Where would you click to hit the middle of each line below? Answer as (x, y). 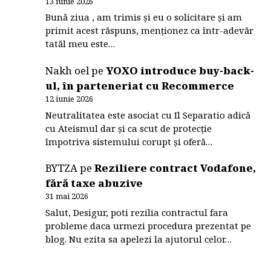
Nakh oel (67, 71)
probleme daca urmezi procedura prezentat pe (149, 225)
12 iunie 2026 (70, 99)
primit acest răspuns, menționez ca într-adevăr (150, 31)
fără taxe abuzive (94, 183)
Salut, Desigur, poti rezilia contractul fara (137, 212)
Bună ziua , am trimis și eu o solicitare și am (144, 17)
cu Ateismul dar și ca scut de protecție (129, 128)
